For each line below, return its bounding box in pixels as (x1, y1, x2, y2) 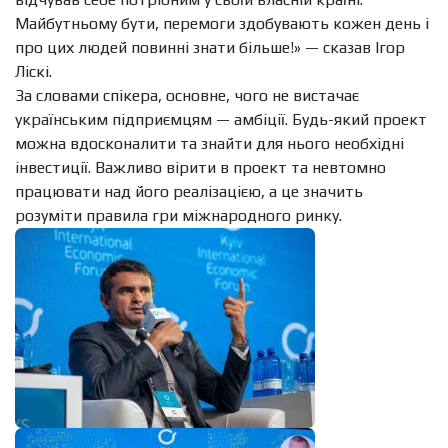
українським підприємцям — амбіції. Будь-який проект (15, 109, 427, 129)
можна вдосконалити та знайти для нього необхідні (15, 133, 404, 153)
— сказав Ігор (301, 37, 405, 57)
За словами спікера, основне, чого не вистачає (15, 85, 359, 105)
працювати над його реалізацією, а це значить (15, 181, 363, 201)
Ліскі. (15, 61, 52, 81)
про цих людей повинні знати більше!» (15, 37, 301, 57)
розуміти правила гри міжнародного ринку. (15, 205, 342, 225)
